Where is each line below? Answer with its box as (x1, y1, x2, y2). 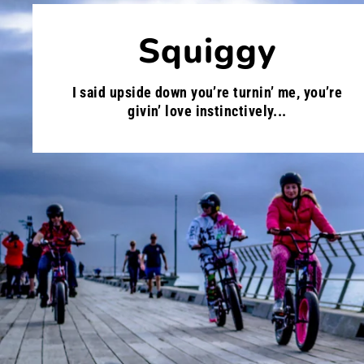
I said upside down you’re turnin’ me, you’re (71, 83, 343, 101)
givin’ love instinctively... (128, 102, 287, 119)
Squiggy (137, 28, 277, 75)
